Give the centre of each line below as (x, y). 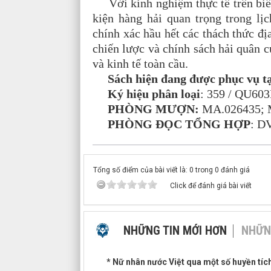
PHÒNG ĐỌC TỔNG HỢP (179, 124)
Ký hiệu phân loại (152, 94)
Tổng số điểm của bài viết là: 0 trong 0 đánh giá (171, 170)
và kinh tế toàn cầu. (140, 64)
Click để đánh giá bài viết (211, 186)
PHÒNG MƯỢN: (153, 109)
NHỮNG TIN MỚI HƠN (175, 230)
